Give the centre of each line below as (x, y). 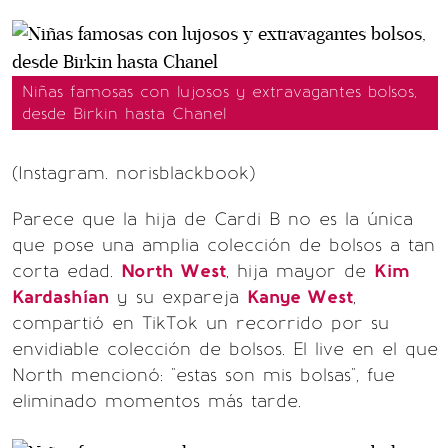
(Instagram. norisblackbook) (133, 172)
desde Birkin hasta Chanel (124, 113)
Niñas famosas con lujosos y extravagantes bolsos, (219, 91)
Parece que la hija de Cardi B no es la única (212, 218)
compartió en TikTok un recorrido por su (200, 322)
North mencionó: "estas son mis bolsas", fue (203, 374)
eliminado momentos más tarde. (156, 400)
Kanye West (300, 296)
